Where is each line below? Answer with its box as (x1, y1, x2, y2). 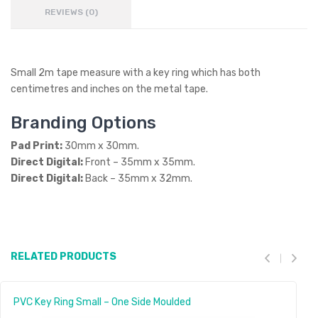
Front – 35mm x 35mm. (85, 156, 195, 168)
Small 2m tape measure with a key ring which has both (11, 67, 261, 79)
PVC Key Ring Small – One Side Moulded (13, 296, 191, 308)
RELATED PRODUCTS (11, 251, 116, 263)
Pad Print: (11, 140, 65, 152)
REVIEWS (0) (44, 7, 98, 17)
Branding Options (11, 113, 156, 133)
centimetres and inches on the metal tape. (11, 83, 208, 95)
